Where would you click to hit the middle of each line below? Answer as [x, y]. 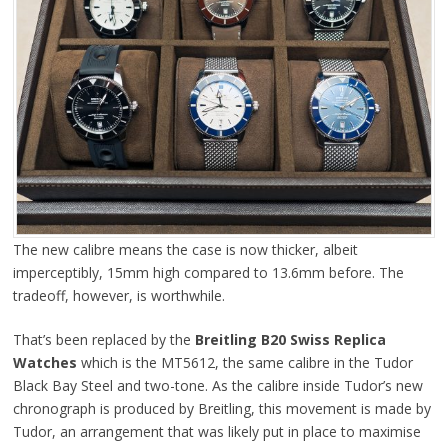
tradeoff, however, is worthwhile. [118, 296]
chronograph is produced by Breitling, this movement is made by [221, 409]
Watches [44, 363]
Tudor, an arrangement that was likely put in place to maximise [216, 432]
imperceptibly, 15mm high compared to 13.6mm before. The [208, 273]
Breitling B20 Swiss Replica [288, 340]
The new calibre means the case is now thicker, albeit [185, 250]
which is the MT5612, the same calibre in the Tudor [244, 363]
